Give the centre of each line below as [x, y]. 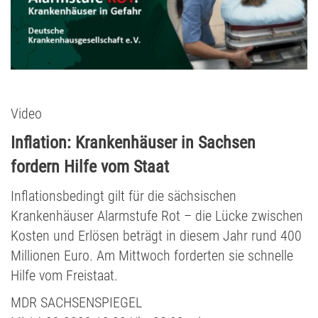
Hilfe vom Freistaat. [64, 276]
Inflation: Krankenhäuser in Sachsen [133, 143]
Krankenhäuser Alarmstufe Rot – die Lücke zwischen [157, 216]
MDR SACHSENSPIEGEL [76, 303]
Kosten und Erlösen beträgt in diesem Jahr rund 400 [156, 236]
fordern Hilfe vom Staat [90, 167]
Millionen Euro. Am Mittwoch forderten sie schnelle [152, 256]
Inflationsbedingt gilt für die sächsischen [124, 196]
